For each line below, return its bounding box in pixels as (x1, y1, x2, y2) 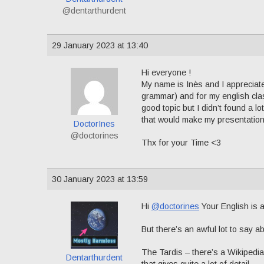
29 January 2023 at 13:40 (52, 41, 148, 50)
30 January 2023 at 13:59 (52, 174, 148, 184)
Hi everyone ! (141, 68, 191, 77)
